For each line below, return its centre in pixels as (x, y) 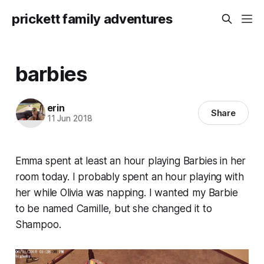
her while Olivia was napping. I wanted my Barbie (126, 192)
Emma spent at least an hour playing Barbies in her (131, 161)
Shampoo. (38, 224)
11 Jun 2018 (70, 119)
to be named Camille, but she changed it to (113, 208)
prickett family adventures (92, 19)
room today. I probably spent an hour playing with (129, 176)
